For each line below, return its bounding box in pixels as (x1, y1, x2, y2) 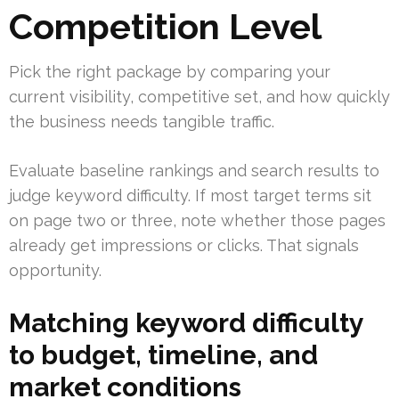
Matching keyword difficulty (9, 307, 363, 339)
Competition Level (9, 5, 322, 48)
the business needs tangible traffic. (9, 112, 274, 132)
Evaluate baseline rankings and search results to (9, 161, 379, 181)
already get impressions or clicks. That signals (9, 236, 359, 256)
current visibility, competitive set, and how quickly (9, 87, 390, 107)
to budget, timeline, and (9, 339, 318, 371)
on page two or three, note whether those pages (9, 211, 386, 231)
